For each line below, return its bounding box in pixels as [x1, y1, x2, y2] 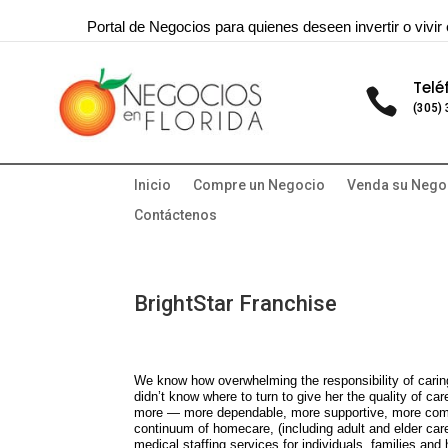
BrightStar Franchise [134, 291, 338, 317]
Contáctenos [134, 207, 218, 224]
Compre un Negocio [193, 177, 326, 194]
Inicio [134, 177, 172, 194]
